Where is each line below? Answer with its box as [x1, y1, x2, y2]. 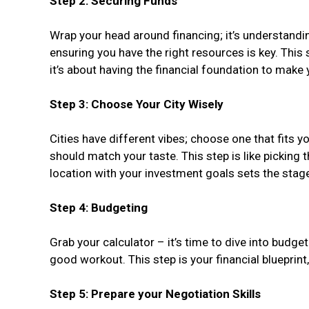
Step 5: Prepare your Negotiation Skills [50, 287, 261, 301]
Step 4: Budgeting [50, 201, 148, 215]
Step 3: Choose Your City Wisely [50, 97, 223, 112]
